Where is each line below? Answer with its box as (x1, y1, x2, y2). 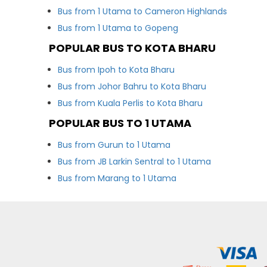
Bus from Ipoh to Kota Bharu (58, 64, 175, 76)
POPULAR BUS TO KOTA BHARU (49, 41, 216, 55)
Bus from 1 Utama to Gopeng (58, 22, 179, 34)
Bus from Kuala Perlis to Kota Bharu (58, 97, 203, 109)
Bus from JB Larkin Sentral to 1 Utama (58, 156, 212, 167)
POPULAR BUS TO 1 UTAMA (49, 116, 192, 131)
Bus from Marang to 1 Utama (58, 172, 177, 184)
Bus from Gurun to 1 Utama (58, 139, 171, 151)
